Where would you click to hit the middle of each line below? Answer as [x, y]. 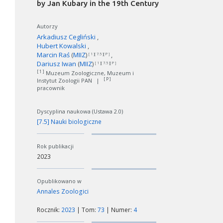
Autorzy [47, 26]
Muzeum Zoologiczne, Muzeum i [89, 73]
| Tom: [86, 210]
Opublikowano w [59, 181]
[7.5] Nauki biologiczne [69, 121]
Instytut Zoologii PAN [65, 80]
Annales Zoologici [63, 191]
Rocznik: [49, 210]
